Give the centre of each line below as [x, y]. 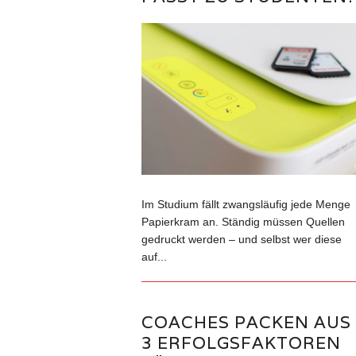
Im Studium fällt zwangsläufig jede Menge [246, 205]
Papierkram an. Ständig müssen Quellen [243, 222]
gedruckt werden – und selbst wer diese [241, 240]
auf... [154, 257]
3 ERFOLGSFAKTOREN [241, 343]
